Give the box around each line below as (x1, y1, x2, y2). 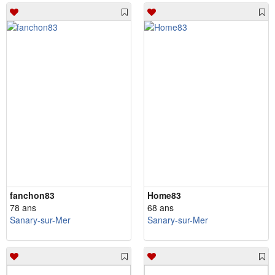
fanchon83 (10, 188, 55, 201)
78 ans (10, 201, 36, 214)
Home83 (147, 188, 181, 201)
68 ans (147, 201, 174, 214)
